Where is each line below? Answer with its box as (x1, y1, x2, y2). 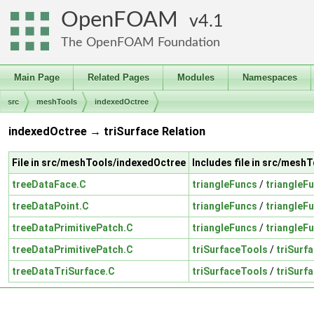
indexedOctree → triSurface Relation (8, 125, 205, 139)
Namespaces (243, 72, 297, 83)
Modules (177, 72, 214, 83)
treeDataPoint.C (12, 200, 89, 212)
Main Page (14, 72, 60, 83)
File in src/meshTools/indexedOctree (12, 156, 186, 168)
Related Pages (88, 72, 149, 83)
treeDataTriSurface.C (12, 265, 115, 277)
